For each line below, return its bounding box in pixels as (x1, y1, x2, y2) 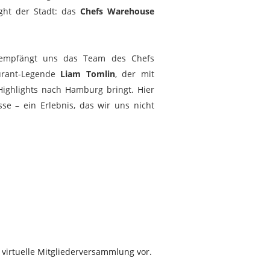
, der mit (115, 68, 155, 80)
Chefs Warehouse (80, 5, 154, 17)
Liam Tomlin (60, 68, 115, 80)
